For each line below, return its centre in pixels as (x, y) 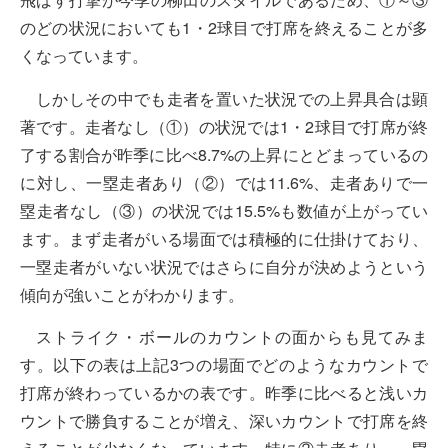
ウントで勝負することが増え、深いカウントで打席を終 (224, 421)
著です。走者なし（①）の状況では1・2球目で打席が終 (224, 126)
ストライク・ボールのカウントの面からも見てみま (232, 337)
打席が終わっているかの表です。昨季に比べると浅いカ (224, 393)
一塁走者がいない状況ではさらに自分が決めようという (224, 266)
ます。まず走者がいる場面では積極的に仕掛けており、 (224, 238)
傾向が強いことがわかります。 (132, 294)
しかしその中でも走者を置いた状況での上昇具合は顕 (232, 98)
